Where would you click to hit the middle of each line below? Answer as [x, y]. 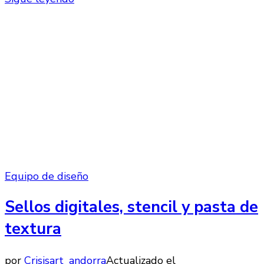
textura [33, 229]
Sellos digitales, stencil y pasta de [131, 207]
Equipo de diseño [47, 176]
